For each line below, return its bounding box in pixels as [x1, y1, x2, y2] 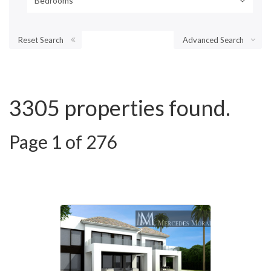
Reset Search [18, 35, 64, 45]
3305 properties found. [9, 94, 230, 122]
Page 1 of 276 [9, 131, 117, 153]
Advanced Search [183, 35, 244, 45]
